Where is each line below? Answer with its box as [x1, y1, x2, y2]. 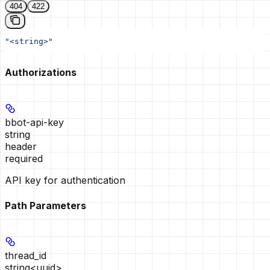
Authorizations [5, 66, 77, 79]
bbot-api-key [5, 116, 64, 129]
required [5, 152, 43, 165]
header [5, 140, 37, 153]
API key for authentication [5, 174, 125, 187]
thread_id [5, 249, 46, 262]
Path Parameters [5, 199, 86, 212]
